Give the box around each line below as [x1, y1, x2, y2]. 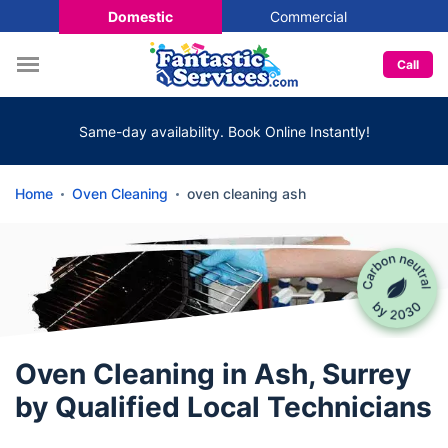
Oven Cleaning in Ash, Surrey [15, 357, 411, 391]
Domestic [107, 7, 173, 25]
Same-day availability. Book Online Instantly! [78, 122, 370, 140]
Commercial [269, 7, 347, 25]
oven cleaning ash [187, 185, 306, 202]
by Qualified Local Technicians [15, 390, 432, 424]
